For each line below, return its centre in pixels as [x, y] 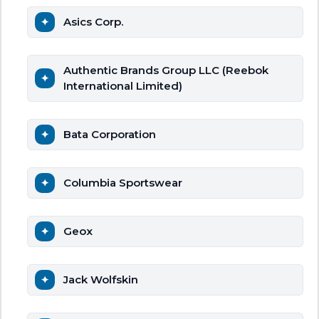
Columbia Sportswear [123, 183]
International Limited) [123, 86]
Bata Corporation [110, 135]
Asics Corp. [93, 22]
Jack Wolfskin [101, 280]
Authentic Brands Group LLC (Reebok [166, 70]
